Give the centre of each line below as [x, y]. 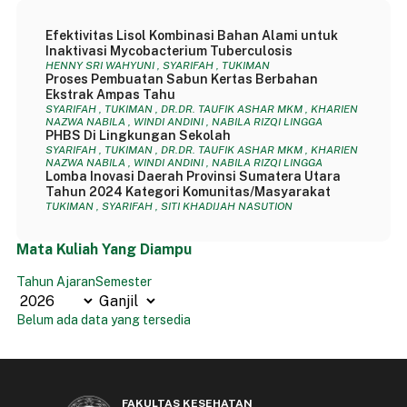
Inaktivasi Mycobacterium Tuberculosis [169, 51]
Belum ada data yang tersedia [103, 320]
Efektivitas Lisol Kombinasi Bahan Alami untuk [191, 35]
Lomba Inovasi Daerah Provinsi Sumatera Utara [193, 176]
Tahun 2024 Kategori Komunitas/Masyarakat [188, 192]
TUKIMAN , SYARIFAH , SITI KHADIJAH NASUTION [169, 206]
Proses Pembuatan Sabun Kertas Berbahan [181, 79]
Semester [123, 282]
